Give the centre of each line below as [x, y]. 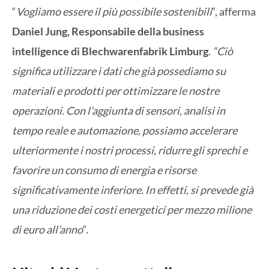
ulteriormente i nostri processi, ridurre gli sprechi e [130, 150]
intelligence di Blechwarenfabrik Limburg [110, 51]
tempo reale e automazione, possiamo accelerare [125, 130]
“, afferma [234, 11]
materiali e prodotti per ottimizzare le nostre [116, 90]
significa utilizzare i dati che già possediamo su [119, 71]
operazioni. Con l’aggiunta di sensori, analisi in [119, 110]
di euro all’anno [47, 229]
